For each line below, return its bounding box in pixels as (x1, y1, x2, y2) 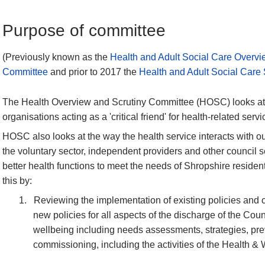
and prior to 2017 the (50, 67, 139, 77)
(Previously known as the (2, 52, 108, 63)
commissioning (33, 239, 97, 250)
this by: (2, 175, 32, 186)
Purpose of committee (2, 21, 166, 40)
